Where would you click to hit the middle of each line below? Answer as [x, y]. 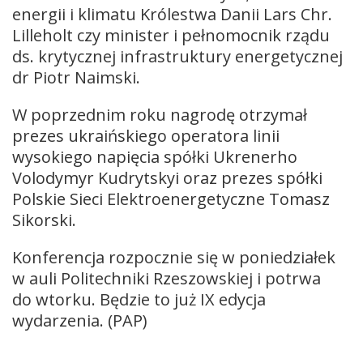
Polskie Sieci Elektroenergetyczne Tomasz [171, 199]
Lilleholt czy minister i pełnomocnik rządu [171, 35]
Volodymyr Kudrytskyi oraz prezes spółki [167, 177]
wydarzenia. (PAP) [80, 320]
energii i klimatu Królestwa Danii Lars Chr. [172, 14]
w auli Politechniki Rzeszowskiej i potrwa [167, 278]
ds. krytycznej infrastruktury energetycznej [177, 56]
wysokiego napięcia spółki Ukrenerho [155, 156]
